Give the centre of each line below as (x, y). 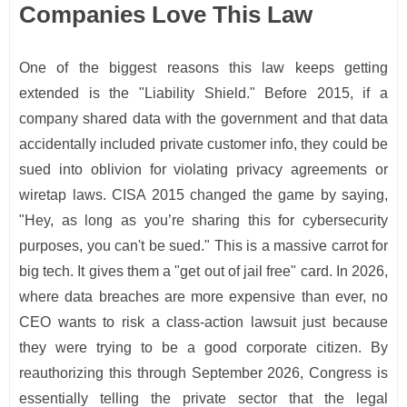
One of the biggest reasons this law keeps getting (203, 68)
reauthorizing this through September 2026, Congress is (203, 373)
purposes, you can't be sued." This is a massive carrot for (203, 246)
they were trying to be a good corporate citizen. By (203, 348)
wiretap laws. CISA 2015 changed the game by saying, (203, 195)
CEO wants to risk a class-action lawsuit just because (203, 323)
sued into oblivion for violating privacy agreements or (203, 170)
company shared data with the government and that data (203, 119)
